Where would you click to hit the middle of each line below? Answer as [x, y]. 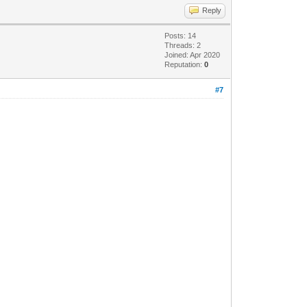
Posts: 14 [181, 35]
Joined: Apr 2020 [193, 54]
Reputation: [185, 64]
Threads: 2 [183, 45]
